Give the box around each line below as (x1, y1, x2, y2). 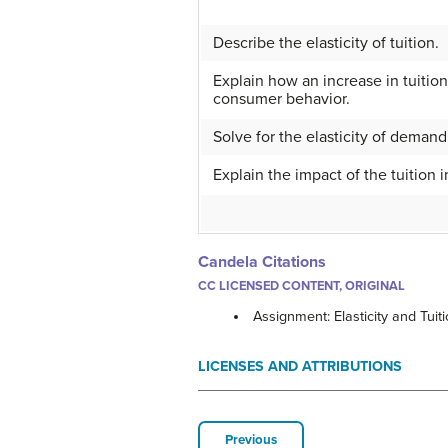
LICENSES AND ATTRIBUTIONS (198, 358, 402, 376)
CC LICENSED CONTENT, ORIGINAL (198, 278, 405, 294)
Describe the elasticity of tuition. (213, 33, 439, 53)
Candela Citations (198, 252, 326, 272)
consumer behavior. (213, 89, 350, 109)
